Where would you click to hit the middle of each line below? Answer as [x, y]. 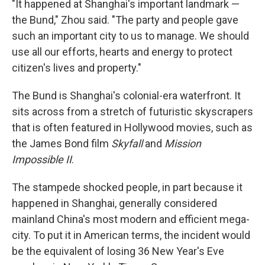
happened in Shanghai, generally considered [114, 203]
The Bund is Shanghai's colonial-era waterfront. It [126, 96]
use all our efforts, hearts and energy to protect [122, 52]
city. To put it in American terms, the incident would [131, 235]
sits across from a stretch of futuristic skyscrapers [132, 112]
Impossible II [42, 160]
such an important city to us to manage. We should [130, 36]
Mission [183, 144]
